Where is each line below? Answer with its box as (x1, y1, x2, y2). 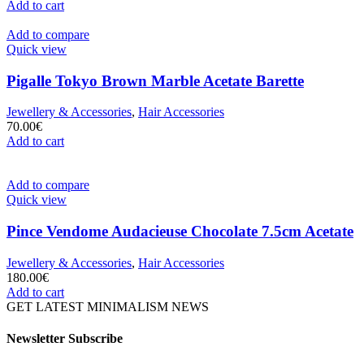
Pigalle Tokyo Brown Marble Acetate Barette (6, 71, 304, 89)
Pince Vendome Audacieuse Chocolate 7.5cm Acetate (6, 223, 353, 240)
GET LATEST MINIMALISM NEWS (6, 299, 209, 314)
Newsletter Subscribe (6, 331, 123, 345)
